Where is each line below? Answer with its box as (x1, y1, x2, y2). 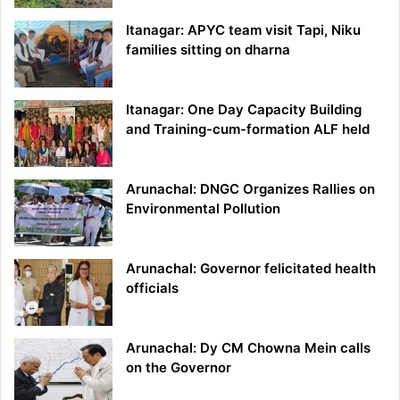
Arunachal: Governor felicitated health (126, 260, 376, 278)
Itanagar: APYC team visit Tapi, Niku (126, 21, 361, 39)
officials (126, 279, 179, 297)
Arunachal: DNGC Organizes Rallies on (126, 180, 375, 198)
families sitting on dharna (126, 41, 290, 59)
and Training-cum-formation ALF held (126, 121, 370, 138)
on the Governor (126, 359, 231, 377)
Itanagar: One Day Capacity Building (126, 101, 362, 119)
